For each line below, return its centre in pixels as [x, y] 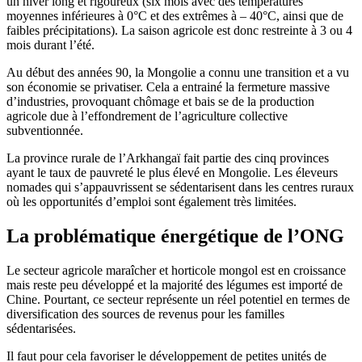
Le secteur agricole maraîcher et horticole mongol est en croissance [176, 271]
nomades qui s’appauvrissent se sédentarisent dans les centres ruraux [180, 187]
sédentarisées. [41, 329]
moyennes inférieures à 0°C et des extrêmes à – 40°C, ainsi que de [175, 16]
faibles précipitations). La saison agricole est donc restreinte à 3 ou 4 [179, 31]
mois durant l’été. [51, 45]
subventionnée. [45, 131]
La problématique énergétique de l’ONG [175, 236]
